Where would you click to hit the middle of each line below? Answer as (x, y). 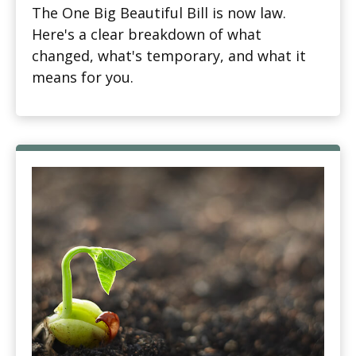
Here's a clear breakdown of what (147, 35)
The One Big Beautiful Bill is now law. (159, 13)
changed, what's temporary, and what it (169, 56)
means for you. (83, 77)
